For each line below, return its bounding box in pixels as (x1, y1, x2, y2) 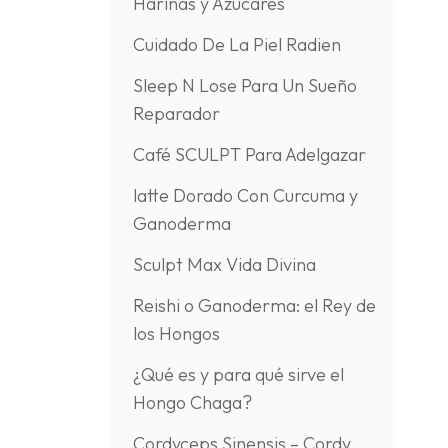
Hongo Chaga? (132, 391, 252, 414)
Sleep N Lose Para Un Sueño (132, 74, 357, 97)
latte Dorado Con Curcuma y (132, 184, 358, 207)
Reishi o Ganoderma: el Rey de (132, 294, 376, 317)
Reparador (132, 102, 220, 125)
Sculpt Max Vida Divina (132, 253, 316, 276)
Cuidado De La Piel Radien (132, 33, 341, 56)
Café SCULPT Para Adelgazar (132, 143, 366, 166)
